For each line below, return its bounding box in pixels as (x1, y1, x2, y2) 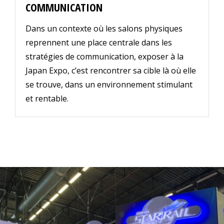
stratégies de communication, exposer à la (25, 51, 183, 62)
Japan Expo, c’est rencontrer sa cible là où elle (25, 65, 196, 76)
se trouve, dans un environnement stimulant (25, 79, 192, 90)
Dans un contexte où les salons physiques (25, 23, 182, 34)
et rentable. (25, 93, 68, 104)
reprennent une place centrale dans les (25, 37, 172, 48)
